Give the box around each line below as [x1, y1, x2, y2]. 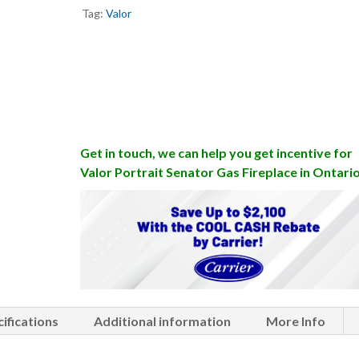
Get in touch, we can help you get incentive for [79, 144, 353, 160]
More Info [266, 313, 326, 329]
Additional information [94, 313, 232, 329]
